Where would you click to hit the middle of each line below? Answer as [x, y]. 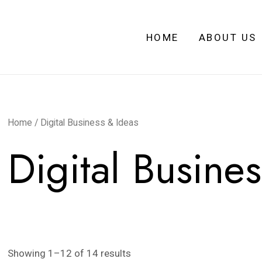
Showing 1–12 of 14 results [69, 253]
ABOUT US [227, 37]
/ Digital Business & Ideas [85, 123]
